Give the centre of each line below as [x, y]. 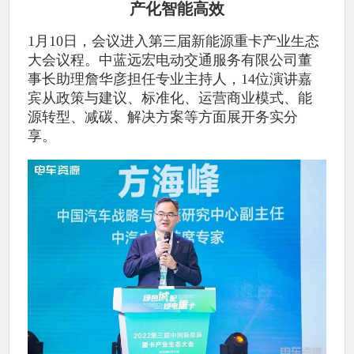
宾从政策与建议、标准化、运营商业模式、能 [170, 98]
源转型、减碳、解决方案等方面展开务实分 [163, 117]
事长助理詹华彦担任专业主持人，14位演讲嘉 [170, 79]
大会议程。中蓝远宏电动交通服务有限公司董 [170, 60]
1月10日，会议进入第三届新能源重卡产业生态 [174, 41]
